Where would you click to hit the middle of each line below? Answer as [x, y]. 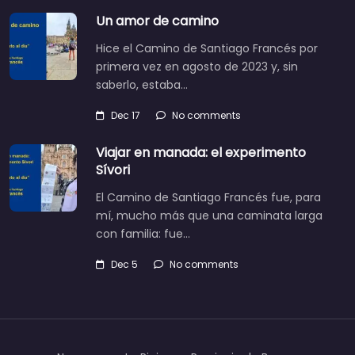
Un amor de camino [157, 21]
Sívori [113, 170]
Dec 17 [126, 115]
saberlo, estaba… [142, 84]
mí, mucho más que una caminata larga [209, 215]
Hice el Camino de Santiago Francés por [207, 48]
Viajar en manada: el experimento [201, 152]
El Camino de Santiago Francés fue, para [208, 197]
